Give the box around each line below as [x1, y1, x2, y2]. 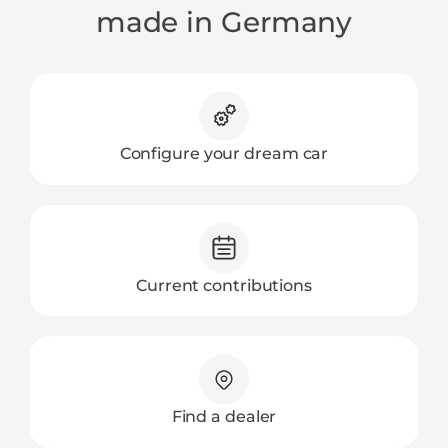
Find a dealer [171, 407, 277, 427]
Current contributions [136, 275, 312, 295]
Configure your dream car [119, 144, 329, 164]
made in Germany [95, 5, 353, 40]
